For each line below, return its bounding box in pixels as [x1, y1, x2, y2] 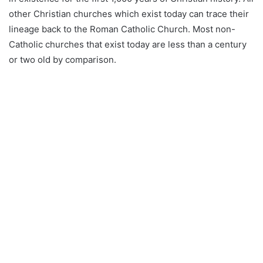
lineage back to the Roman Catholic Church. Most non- [9, 23, 235, 35]
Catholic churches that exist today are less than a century [9, 39, 247, 50]
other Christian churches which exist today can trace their [9, 8, 249, 20]
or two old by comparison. [9, 54, 116, 66]
